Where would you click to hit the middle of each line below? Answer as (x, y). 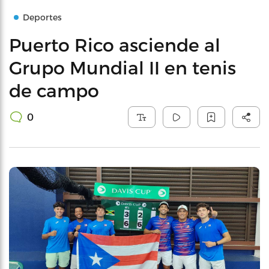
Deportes (42, 17)
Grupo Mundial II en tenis (122, 67)
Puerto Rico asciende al (115, 44)
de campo (54, 90)
